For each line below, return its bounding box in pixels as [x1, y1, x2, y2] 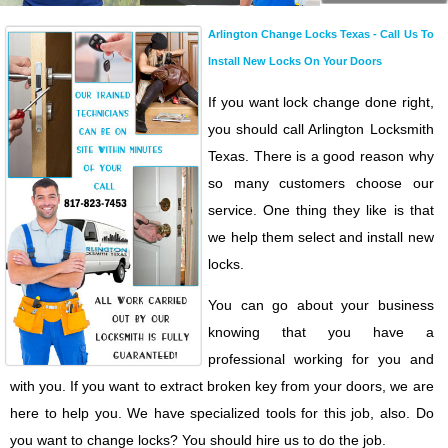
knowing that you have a [208, 323, 434, 340]
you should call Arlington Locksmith [208, 120, 434, 137]
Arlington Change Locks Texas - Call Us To [208, 27, 434, 40]
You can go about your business [208, 296, 434, 313]
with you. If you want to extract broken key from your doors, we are [10, 377, 434, 394]
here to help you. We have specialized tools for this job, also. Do [10, 404, 434, 421]
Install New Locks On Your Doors [208, 54, 383, 67]
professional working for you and [208, 350, 434, 367]
